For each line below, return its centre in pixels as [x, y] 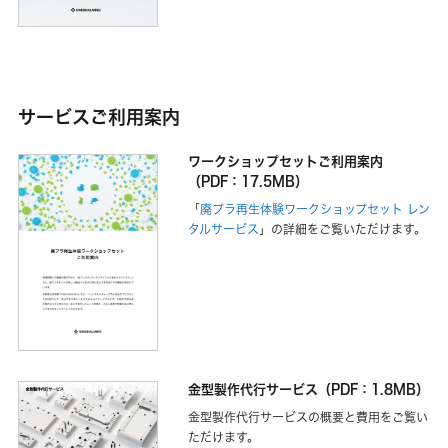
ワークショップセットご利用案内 [285, 161]
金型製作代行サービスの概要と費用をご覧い [308, 417]
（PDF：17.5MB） [248, 181]
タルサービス [223, 230]
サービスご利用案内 [99, 116]
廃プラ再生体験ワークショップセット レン [315, 210]
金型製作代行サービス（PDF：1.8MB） [308, 388]
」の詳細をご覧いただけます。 [342, 230]
